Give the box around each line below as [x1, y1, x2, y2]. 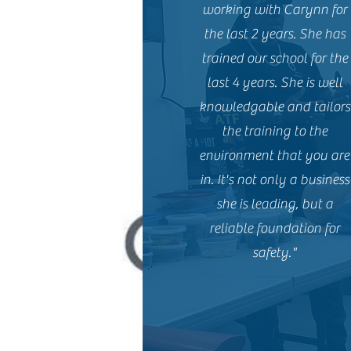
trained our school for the [201, 50, 348, 67]
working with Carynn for [201, 2, 347, 18]
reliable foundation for [208, 220, 340, 237]
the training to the [221, 123, 327, 139]
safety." [252, 244, 297, 261]
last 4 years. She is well [206, 74, 342, 91]
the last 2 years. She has [203, 26, 346, 42]
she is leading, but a [215, 196, 333, 212]
